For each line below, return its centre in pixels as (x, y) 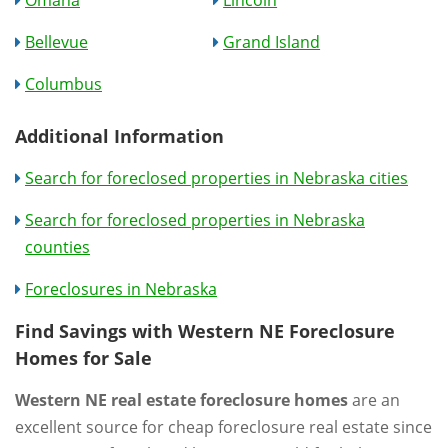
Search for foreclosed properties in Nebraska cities (216, 177)
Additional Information (119, 135)
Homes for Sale (83, 357)
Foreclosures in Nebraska (121, 288)
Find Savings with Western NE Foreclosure (205, 330)
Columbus (63, 83)
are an (374, 399)
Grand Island (272, 41)
